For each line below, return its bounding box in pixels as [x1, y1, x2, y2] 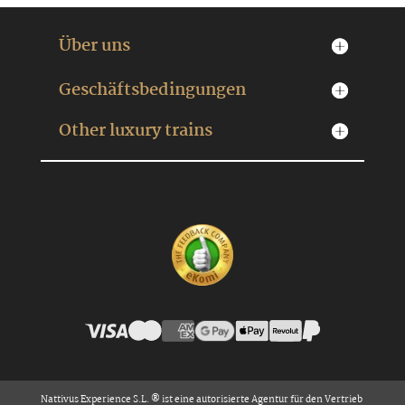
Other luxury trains [58, 117, 212, 145]
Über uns [58, 32, 130, 60]
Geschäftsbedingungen [58, 76, 246, 104]
